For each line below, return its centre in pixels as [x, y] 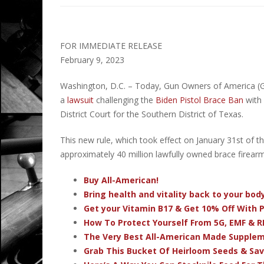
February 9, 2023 [92, 60]
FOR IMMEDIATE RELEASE [111, 46]
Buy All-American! [121, 180]
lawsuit [80, 100]
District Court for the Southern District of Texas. [152, 114]
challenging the [125, 100]
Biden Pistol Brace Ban [199, 100]
